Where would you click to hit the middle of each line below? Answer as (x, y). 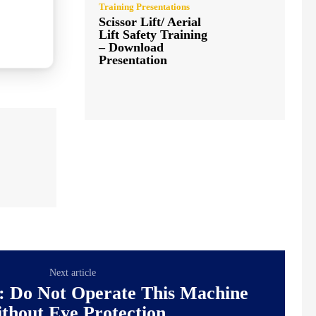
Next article (72, 272)
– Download (131, 47)
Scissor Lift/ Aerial (150, 22)
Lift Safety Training (153, 34)
